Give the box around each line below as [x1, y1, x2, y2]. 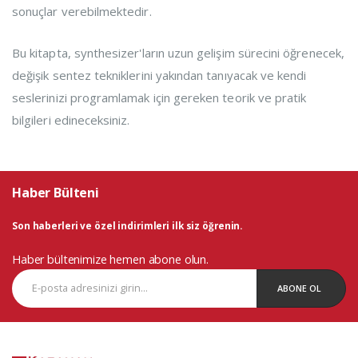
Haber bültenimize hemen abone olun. [12, 251, 209, 267]
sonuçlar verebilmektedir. [12, 3, 152, 20]
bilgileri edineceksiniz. [12, 112, 130, 129]
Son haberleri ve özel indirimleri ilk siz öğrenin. [12, 219, 243, 233]
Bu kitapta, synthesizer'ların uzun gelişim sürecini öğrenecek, [12, 45, 344, 62]
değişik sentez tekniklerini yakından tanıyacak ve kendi [12, 67, 307, 84]
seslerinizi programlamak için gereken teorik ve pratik [12, 89, 307, 106]
